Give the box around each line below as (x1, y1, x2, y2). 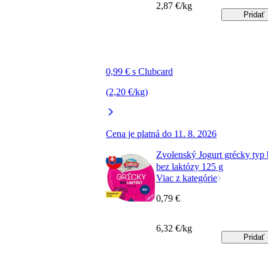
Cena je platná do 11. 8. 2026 (106, 129, 217, 139)
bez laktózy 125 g (156, 162, 223, 172)
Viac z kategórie (156, 173, 217, 184)
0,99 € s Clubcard (106, 66, 173, 77)
